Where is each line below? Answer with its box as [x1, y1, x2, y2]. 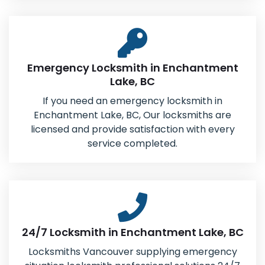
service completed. [88, 137, 177, 150]
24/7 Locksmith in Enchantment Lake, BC [21, 225, 244, 240]
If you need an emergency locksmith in [43, 94, 222, 108]
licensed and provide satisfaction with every [30, 122, 235, 136]
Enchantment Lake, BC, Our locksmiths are [34, 108, 231, 122]
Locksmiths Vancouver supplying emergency [28, 245, 237, 258]
